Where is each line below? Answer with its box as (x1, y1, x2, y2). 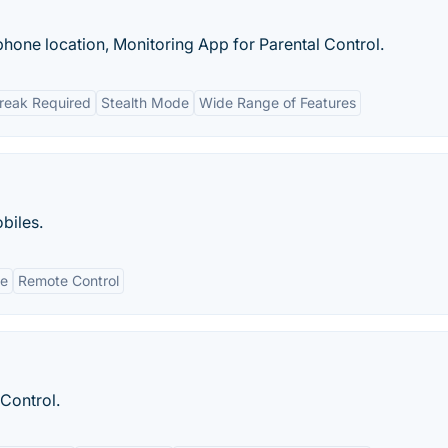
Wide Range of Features (199, 94, 356, 111)
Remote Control (18, 272, 119, 289)
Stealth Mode (101, 94, 189, 111)
